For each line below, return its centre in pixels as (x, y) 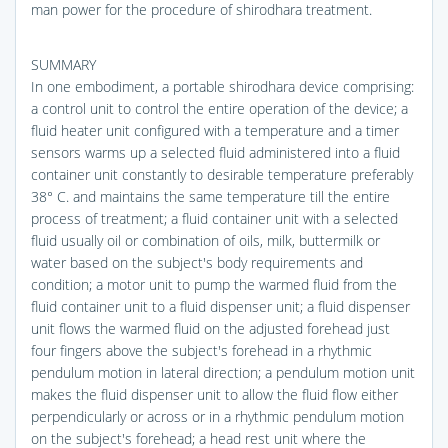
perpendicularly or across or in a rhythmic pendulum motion (217, 416)
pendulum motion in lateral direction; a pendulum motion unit (223, 372)
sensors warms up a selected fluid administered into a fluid (215, 152)
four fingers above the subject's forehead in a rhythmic (201, 350)
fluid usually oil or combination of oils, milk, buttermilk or (205, 240)
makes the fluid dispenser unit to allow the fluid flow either (214, 394)
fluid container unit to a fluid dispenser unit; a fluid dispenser (220, 306)
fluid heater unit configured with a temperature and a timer (215, 130)
